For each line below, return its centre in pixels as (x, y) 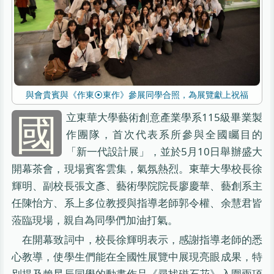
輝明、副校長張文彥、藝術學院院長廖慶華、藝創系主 (137, 186)
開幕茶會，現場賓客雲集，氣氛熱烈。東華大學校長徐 (137, 168)
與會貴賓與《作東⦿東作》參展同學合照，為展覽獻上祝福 (137, 95)
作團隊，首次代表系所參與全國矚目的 (164, 134)
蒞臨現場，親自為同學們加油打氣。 (95, 220)
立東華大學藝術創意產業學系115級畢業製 (164, 117)
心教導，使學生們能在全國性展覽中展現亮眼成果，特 (137, 257)
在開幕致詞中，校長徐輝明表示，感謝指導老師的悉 (142, 240)
